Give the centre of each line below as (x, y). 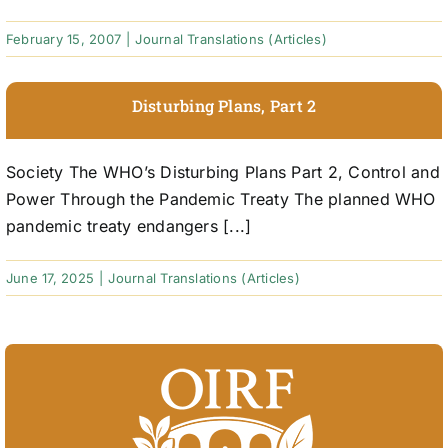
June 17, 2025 (50, 278)
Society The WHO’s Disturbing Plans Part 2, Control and (222, 172)
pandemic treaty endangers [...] (128, 226)
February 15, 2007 (63, 39)
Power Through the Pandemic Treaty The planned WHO (220, 199)
